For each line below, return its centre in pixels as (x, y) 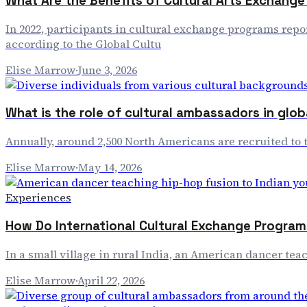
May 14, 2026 (110, 168)
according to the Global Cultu (83, 44)
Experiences (38, 198)
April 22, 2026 (111, 280)
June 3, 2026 (108, 70)
